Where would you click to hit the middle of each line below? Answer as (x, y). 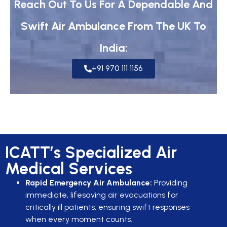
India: (113, 48)
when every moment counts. (79, 219)
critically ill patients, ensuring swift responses (107, 207)
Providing (170, 183)
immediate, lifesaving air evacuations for (102, 195)
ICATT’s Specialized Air (91, 153)
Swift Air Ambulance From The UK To (113, 26)
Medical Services (69, 169)
